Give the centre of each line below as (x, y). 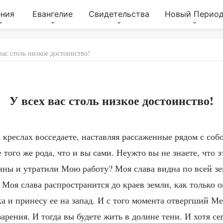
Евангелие (52, 14)
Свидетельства (119, 14)
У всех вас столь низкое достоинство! (111, 100)
